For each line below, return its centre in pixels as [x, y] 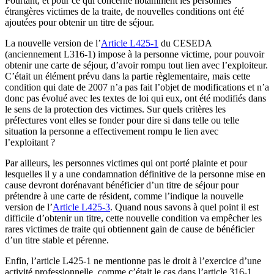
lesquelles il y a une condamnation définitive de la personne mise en [135, 174]
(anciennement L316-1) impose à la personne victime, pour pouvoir [135, 54]
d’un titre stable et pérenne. [57, 240]
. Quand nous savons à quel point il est [184, 207]
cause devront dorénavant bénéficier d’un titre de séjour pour [122, 185]
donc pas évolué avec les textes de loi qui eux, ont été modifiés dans [135, 98]
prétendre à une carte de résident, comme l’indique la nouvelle [124, 196]
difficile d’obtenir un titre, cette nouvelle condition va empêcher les [133, 218]
